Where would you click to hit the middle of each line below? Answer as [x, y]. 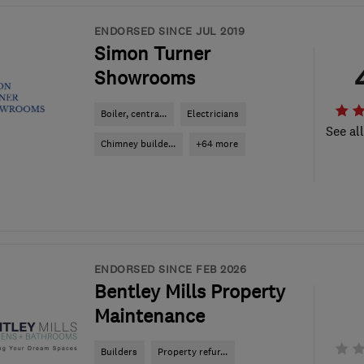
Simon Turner [152, 54]
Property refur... [193, 352]
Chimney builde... [138, 144]
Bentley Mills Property [189, 292]
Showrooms [144, 78]
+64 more [217, 144]
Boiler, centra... [134, 114]
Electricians [213, 114]
